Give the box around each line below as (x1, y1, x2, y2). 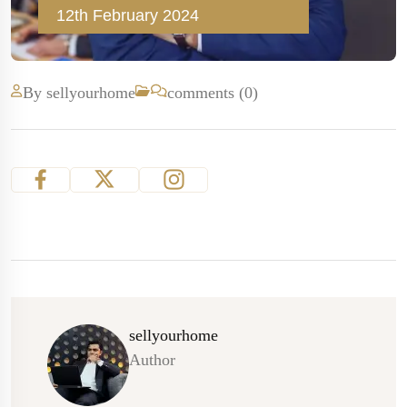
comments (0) (167, 83, 258, 102)
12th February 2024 (56, 5, 199, 25)
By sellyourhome (23, 83, 135, 102)
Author (129, 350, 175, 369)
